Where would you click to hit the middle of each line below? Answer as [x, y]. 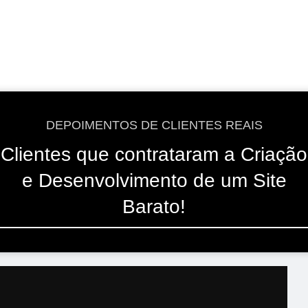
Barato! [154, 207]
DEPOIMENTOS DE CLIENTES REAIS [154, 125]
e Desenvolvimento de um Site [154, 181]
